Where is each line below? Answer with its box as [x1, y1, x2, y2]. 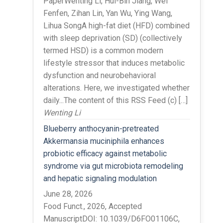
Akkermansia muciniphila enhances [43, 136, 164, 146]
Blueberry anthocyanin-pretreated [43, 123, 159, 133]
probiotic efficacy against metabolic [43, 148, 167, 158]
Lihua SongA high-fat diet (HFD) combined [43, 20, 190, 30]
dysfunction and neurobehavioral [43, 70, 156, 80]
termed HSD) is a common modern [43, 45, 163, 55]
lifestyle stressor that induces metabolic [43, 58, 185, 68]
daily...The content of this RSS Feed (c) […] [43, 95, 188, 105]
